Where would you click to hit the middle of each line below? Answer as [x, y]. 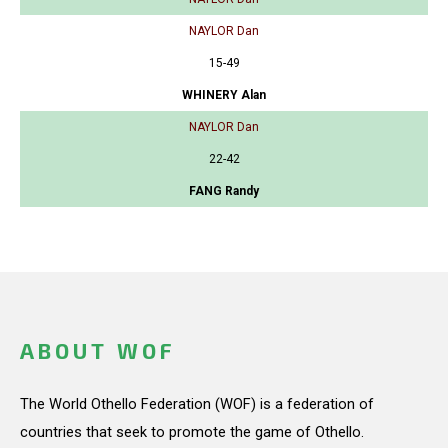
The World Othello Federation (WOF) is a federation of [197, 403]
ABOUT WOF [97, 351]
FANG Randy [224, 191]
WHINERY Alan [224, 95]
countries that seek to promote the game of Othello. [192, 431]
